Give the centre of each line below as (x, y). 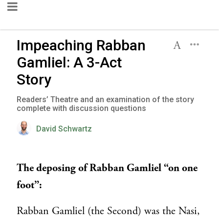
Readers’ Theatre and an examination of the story (105, 99)
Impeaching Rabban (81, 45)
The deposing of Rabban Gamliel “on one (107, 168)
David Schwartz (64, 129)
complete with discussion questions (81, 108)
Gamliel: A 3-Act (69, 62)
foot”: (29, 185)
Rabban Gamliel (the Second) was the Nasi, (108, 211)
